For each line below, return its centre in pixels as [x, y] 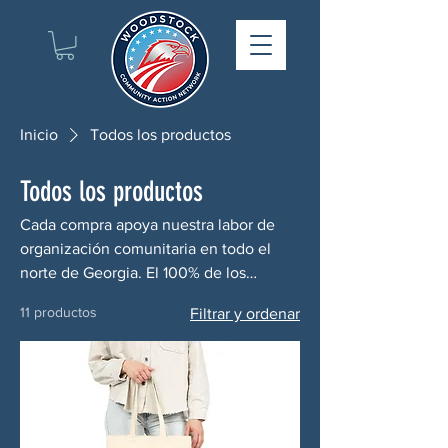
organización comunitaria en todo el [145, 248]
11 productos [58, 311]
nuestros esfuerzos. [88, 320]
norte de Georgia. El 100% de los [133, 272]
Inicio [39, 134]
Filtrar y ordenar [245, 313]
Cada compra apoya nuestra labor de [147, 224]
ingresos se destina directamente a [141, 296]
